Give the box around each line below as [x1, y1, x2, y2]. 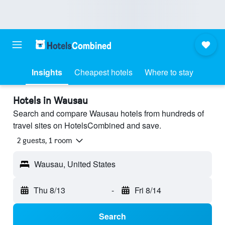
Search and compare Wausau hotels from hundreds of [13, 107, 204, 119]
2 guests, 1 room [17, 136, 72, 146]
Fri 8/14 [134, 184, 161, 196]
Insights [32, 66, 62, 78]
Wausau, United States [34, 158, 116, 170]
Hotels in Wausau [13, 94, 88, 106]
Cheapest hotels [74, 66, 133, 78]
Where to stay [145, 66, 193, 78]
